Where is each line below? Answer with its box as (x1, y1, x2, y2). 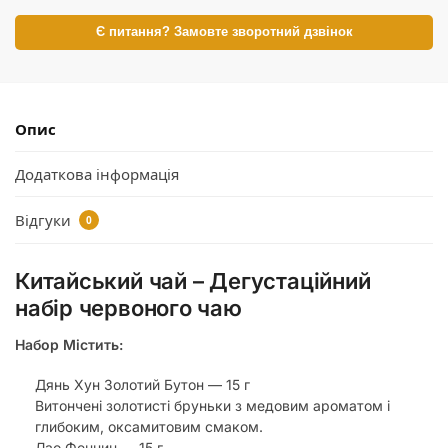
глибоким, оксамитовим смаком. (35, 418, 263, 436)
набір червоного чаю (15, 294, 242, 321)
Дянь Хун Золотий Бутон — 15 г (35, 376, 250, 394)
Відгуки (15, 209, 75, 230)
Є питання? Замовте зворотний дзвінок (95, 24, 353, 39)
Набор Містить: (15, 335, 123, 353)
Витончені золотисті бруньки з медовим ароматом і (35, 397, 390, 415)
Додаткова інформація (15, 164, 179, 185)
